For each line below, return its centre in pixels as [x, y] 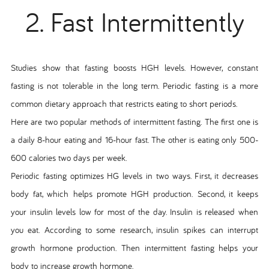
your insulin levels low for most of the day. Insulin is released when [134, 211]
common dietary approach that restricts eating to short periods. [124, 103]
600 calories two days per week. [68, 157]
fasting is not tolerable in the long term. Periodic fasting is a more [134, 85]
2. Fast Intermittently [134, 22]
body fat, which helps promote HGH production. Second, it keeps [134, 193]
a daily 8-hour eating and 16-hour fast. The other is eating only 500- [134, 139]
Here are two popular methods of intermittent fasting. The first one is [134, 121]
